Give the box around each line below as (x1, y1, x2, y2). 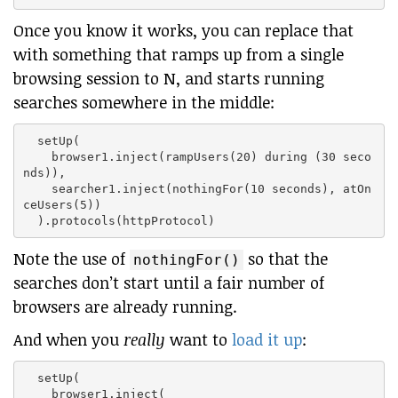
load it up (232, 329, 302, 350)
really (123, 329, 165, 350)
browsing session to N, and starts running (13, 68, 324, 89)
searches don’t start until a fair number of (13, 272, 324, 293)
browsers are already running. (13, 296, 237, 317)
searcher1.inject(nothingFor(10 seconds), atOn (22, 181, 371, 195)
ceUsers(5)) (22, 197, 101, 211)
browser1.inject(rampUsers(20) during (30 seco (22, 149, 371, 163)
